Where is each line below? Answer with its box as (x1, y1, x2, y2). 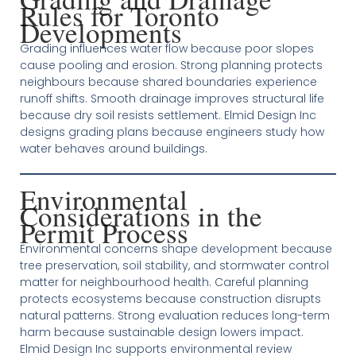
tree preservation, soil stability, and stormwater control (19, 257, 329, 274)
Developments (19, 14, 182, 52)
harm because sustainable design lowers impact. (19, 324, 304, 341)
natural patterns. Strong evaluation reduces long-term (19, 308, 330, 324)
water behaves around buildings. (19, 141, 207, 157)
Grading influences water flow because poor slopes (19, 41, 314, 57)
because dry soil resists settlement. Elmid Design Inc (19, 107, 316, 124)
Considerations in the (19, 197, 262, 235)
